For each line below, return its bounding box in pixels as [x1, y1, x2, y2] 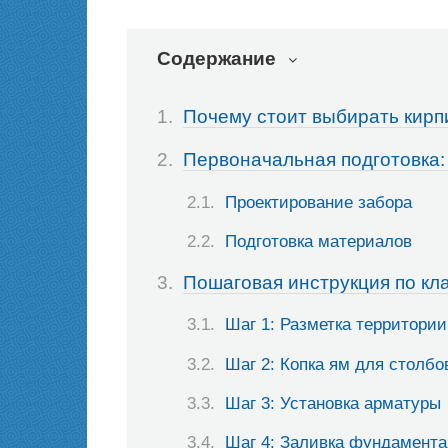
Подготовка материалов [225, 230, 412, 251]
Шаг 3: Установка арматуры [225, 392, 441, 413]
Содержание [157, 47, 276, 69]
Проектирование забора [225, 191, 412, 212]
